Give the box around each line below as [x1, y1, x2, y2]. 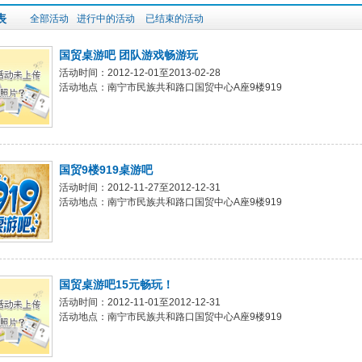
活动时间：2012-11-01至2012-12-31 [59, 297, 221, 308]
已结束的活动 [145, 13, 204, 24]
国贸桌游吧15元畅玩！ [59, 278, 174, 291]
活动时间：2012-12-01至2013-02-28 [59, 67, 221, 78]
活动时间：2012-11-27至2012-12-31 [59, 182, 221, 193]
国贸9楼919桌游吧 [59, 163, 153, 176]
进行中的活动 [77, 13, 137, 24]
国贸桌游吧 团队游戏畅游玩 [59, 48, 198, 61]
